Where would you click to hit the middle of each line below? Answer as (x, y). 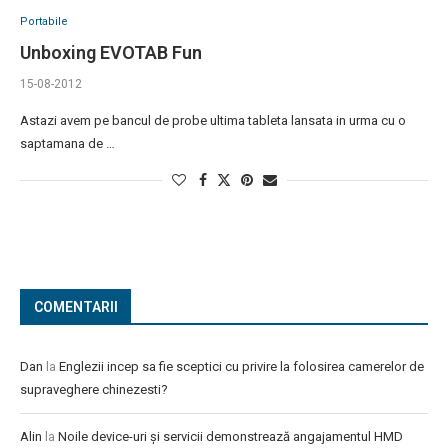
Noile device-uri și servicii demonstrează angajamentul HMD (230, 437)
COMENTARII (76, 307)
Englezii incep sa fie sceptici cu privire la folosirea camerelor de (241, 367)
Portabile (44, 22)
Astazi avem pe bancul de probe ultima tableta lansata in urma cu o (213, 121)
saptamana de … (67, 144)
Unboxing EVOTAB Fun (111, 53)
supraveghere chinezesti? (94, 390)
